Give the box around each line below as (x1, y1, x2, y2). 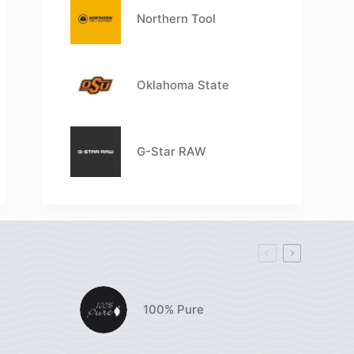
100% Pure (142, 302, 204, 318)
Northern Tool (137, 11, 217, 27)
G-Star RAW (137, 144, 207, 160)
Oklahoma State (137, 77, 230, 93)
